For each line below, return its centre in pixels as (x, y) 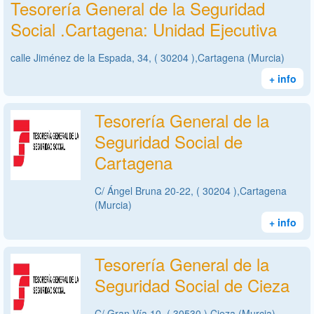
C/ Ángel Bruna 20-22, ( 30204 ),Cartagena (191, 190)
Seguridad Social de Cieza (192, 285)
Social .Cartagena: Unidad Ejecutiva (144, 29)
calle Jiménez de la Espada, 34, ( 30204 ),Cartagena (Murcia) (148, 57)
